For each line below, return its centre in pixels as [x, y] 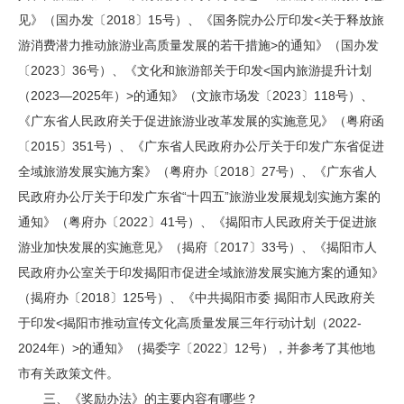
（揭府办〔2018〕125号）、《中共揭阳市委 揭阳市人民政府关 [197, 298]
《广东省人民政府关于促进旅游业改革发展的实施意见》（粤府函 [201, 121]
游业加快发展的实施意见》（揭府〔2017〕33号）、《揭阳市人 [197, 247]
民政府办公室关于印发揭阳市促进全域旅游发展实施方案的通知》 [201, 272]
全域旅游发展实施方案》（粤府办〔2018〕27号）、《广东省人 [197, 171]
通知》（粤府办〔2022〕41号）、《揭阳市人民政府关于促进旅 [197, 222]
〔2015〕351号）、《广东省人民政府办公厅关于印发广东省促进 [201, 146]
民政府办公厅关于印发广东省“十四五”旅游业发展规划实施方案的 [199, 197]
